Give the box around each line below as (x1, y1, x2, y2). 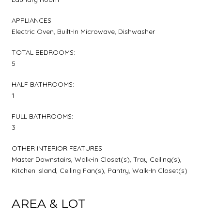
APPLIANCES (12, 15, 51, 25)
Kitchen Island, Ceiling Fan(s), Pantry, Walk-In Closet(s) (12, 166, 187, 175)
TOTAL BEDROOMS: (12, 47, 75, 57)
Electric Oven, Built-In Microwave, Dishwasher (12, 27, 155, 36)
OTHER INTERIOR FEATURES (12, 143, 102, 153)
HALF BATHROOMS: (12, 79, 74, 89)
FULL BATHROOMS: (12, 111, 73, 121)
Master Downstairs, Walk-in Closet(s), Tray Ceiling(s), (12, 155, 182, 164)
